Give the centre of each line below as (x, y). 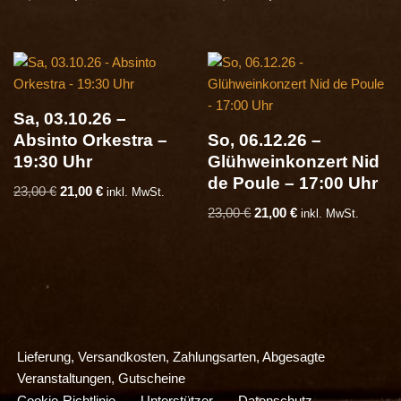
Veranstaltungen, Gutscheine (101, 378)
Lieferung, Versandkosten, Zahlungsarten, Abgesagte (171, 357)
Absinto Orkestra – (90, 141)
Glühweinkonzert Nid (294, 162)
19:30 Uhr (53, 162)
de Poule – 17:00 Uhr (293, 183)
